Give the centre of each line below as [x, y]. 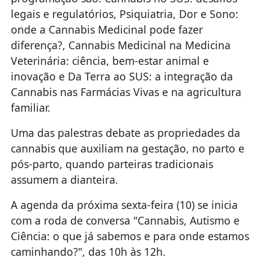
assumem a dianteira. [64, 180]
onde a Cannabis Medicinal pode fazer [107, 30]
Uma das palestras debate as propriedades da [125, 133]
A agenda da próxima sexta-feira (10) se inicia [124, 205]
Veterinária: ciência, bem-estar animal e [110, 61]
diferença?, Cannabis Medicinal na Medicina [120, 45]
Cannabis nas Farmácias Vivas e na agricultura [126, 92]
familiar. [30, 108]
